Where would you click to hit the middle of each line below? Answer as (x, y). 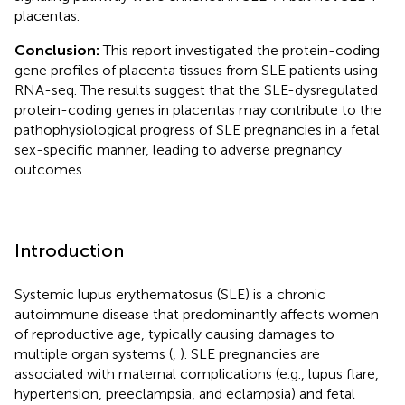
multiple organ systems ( (94, 353)
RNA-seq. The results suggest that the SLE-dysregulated (196, 89)
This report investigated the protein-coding (241, 50)
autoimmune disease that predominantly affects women (197, 314)
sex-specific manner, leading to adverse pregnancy (178, 149)
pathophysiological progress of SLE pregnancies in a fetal (197, 129)
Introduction (69, 250)
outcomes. (50, 169)
